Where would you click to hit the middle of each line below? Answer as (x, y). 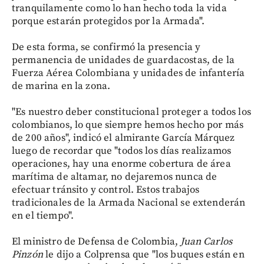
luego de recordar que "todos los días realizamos (122, 151)
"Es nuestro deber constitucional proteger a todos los (131, 112)
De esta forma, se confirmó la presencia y (106, 47)
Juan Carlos (207, 241)
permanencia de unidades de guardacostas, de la (123, 60)
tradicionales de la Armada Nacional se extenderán (129, 202)
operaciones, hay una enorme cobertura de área (121, 164)
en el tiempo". (43, 215)
